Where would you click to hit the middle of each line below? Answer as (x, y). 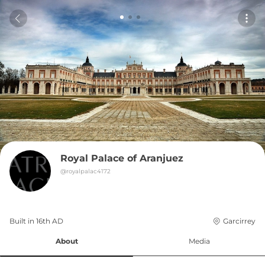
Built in (23, 221)
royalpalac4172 (88, 171)
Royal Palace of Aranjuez (122, 158)
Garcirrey (239, 221)
